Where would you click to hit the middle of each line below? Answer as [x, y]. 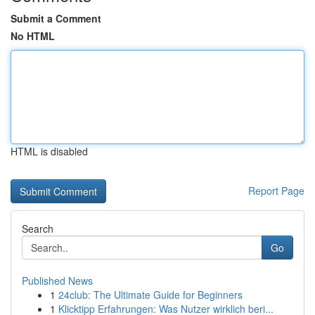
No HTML [33, 36]
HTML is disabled [49, 151]
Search [38, 229]
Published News [57, 281]
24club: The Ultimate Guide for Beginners [150, 295]
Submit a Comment [56, 18]
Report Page [276, 191]
